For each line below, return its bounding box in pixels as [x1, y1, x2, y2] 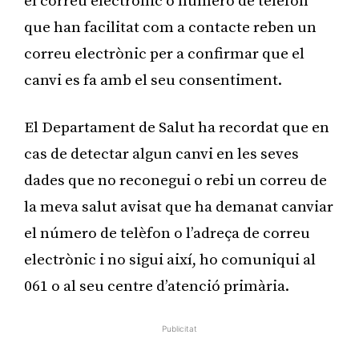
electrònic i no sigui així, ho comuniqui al [24, 250, 316, 269]
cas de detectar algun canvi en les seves [24, 144, 299, 163]
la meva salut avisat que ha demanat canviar [24, 197, 333, 216]
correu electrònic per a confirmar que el [24, 44, 305, 63]
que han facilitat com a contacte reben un [24, 18, 317, 37]
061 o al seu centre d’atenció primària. [24, 276, 289, 296]
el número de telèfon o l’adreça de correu [24, 224, 310, 243]
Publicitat [162, 323, 197, 333]
